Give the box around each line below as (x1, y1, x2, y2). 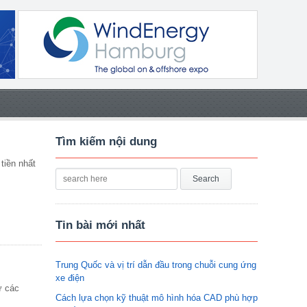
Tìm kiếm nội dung (56, 135, 157, 148)
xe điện (56, 273, 84, 283)
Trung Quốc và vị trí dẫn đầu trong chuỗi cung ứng (56, 260, 256, 270)
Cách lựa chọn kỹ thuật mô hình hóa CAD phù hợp (56, 293, 258, 303)
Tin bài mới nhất (56, 219, 145, 232)
